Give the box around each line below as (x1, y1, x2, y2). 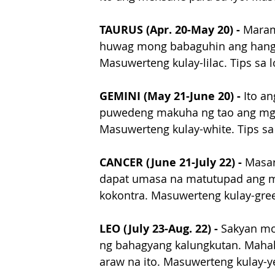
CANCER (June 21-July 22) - (99, 155, 245, 171)
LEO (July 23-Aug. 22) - (99, 221, 218, 237)
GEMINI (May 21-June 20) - (99, 88, 244, 104)
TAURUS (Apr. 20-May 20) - (99, 22, 243, 38)
